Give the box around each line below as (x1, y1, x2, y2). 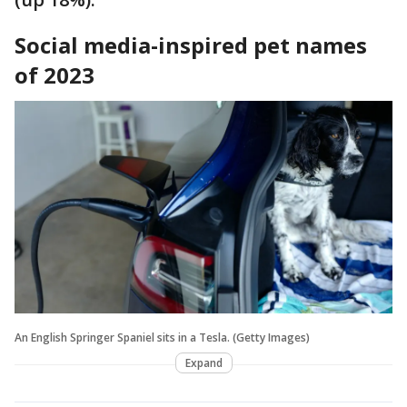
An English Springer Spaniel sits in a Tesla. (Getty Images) (15, 330, 310, 346)
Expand (184, 355, 223, 372)
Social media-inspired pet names (15, 30, 367, 61)
